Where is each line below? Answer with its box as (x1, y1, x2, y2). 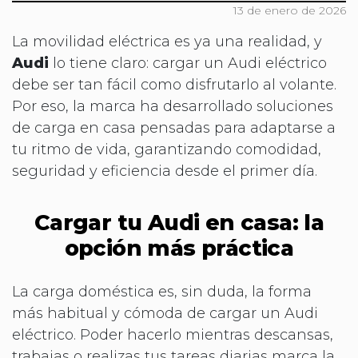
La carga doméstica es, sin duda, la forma (12, 282, 312, 300)
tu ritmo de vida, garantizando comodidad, (12, 140, 321, 158)
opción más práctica (64, 234, 294, 261)
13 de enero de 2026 (233, 2, 346, 18)
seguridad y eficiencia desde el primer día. (12, 161, 317, 180)
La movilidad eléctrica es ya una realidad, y (12, 32, 322, 50)
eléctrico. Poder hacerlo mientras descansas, (12, 325, 333, 344)
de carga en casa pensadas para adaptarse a (12, 118, 336, 137)
